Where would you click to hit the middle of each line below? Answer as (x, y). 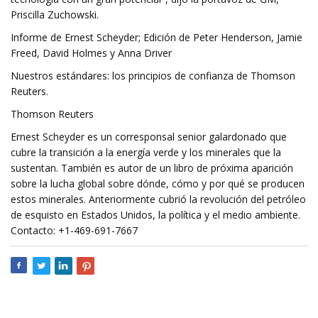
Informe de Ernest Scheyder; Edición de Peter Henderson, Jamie (157, 37)
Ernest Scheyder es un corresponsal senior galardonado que (149, 137)
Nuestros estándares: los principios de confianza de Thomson (153, 76)
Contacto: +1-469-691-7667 (74, 230)
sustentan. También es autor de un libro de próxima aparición (152, 168)
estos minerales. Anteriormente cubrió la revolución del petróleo (158, 199)
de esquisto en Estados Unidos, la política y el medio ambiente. (155, 215)
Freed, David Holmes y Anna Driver (91, 53)
